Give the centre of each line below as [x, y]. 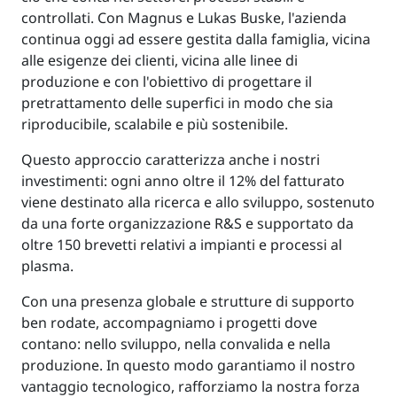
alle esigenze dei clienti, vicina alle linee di [160, 60]
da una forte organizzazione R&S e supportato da [187, 223]
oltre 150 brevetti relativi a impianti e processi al [182, 244]
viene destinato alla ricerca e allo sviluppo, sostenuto [198, 202]
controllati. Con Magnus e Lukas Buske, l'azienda [184, 17]
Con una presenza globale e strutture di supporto [188, 301]
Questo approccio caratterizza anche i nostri [171, 159]
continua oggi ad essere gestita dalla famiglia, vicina [196, 39]
